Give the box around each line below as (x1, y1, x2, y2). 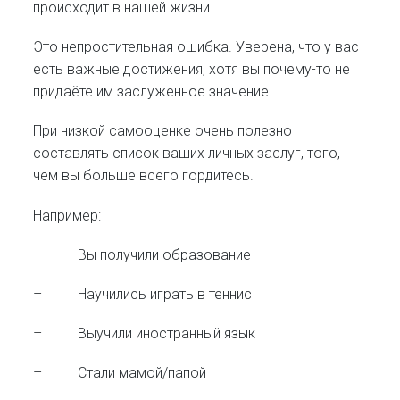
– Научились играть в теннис (33, 285, 253, 303)
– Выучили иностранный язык (33, 325, 256, 343)
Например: (33, 206, 102, 224)
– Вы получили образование (33, 246, 252, 263)
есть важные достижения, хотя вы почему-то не (33, 61, 351, 79)
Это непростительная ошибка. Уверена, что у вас (33, 38, 360, 56)
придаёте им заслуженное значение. (33, 83, 273, 101)
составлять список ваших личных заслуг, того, (33, 145, 341, 162)
